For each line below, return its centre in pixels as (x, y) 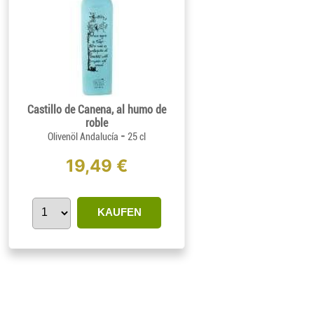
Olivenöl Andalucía (84, 137)
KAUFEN (119, 212)
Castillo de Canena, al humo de (97, 110)
